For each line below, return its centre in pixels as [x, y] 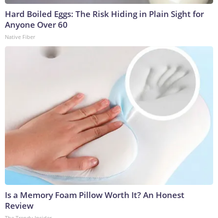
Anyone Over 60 [36, 25]
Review [19, 206]
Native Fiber [20, 37]
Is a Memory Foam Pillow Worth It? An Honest [95, 195]
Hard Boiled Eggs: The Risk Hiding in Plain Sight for [104, 14]
